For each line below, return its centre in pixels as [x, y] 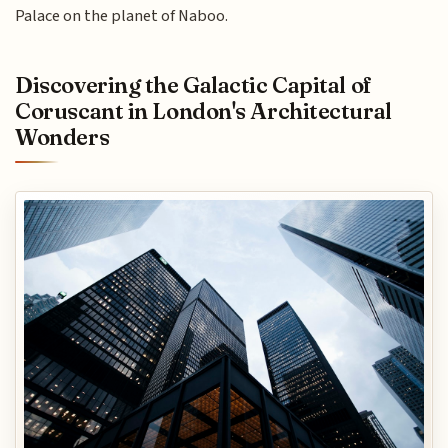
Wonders [62, 137]
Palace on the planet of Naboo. [122, 15]
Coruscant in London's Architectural [203, 111]
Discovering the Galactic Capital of [193, 85]
